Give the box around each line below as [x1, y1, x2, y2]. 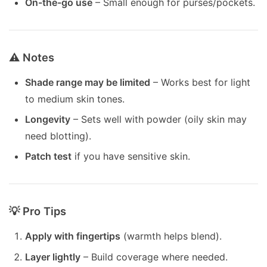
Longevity [25, 113, 71, 126]
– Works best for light [150, 76, 251, 88]
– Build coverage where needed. [80, 250, 228, 263]
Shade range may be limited [25, 76, 151, 88]
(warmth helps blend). [120, 230, 222, 243]
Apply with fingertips [25, 230, 121, 243]
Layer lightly [25, 250, 81, 263]
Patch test [25, 150, 72, 163]
